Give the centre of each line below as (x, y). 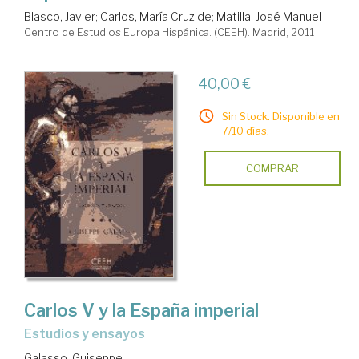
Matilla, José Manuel (269, 17)
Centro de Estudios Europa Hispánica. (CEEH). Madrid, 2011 (169, 32)
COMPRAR (272, 169)
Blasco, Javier (60, 17)
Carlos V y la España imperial (141, 311)
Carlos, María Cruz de (156, 17)
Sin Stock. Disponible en (280, 117)
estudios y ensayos (89, 334)
